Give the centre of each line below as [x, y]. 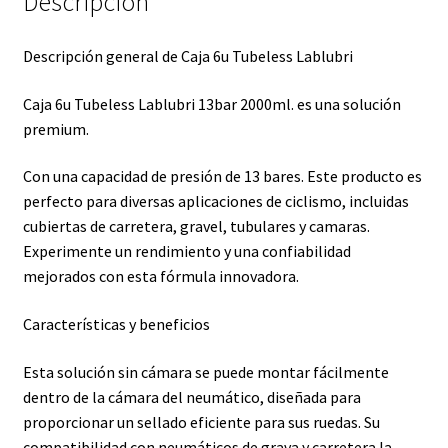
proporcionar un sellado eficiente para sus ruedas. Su [201, 421]
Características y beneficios [116, 323]
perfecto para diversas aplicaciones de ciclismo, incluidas [215, 201]
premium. [55, 128]
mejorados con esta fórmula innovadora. [160, 276]
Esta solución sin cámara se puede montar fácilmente [205, 371]
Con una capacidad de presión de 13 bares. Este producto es [222, 176]
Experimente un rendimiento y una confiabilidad [186, 251]
